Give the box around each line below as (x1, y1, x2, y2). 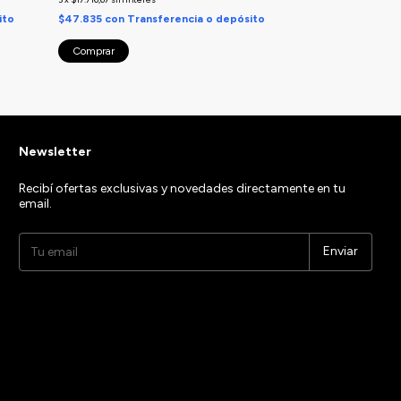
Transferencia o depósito (127, 12, 265, 25)
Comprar (73, 44, 115, 57)
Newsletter (19, 143, 92, 159)
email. (19, 195, 53, 211)
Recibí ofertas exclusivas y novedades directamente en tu (19, 180, 346, 196)
